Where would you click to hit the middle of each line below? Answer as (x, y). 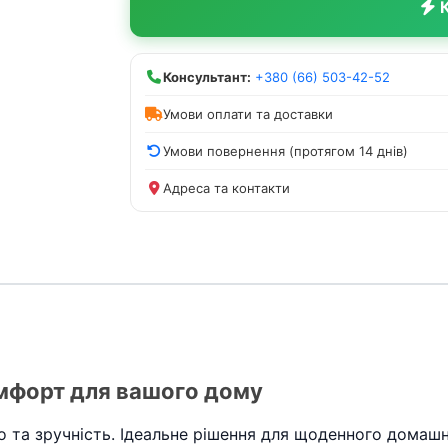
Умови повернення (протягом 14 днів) (285, 150)
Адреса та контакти (226, 187)
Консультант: (207, 76)
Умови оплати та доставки (248, 113)
